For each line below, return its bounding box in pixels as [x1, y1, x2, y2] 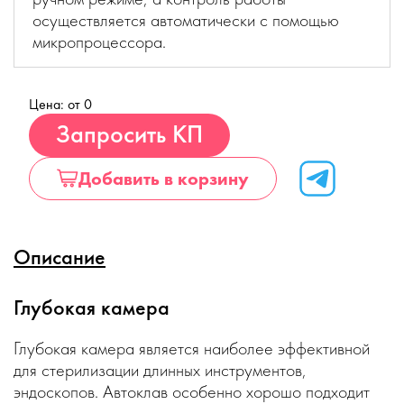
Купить [230, 114, 269, 133]
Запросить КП [56, 118, 203, 150]
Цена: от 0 [29, 95, 92, 114]
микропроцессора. [32, 30, 166, 53]
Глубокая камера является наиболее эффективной [14, 336, 370, 360]
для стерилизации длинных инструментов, [14, 358, 307, 381]
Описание [14, 243, 106, 271]
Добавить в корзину [78, 167, 249, 190]
